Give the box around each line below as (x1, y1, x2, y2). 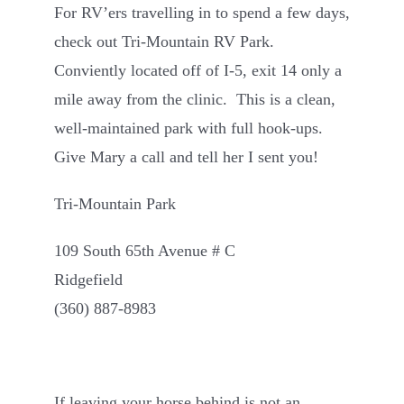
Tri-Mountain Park (54, 194, 176, 213)
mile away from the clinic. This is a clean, (54, 89, 335, 108)
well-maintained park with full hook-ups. (54, 118, 327, 137)
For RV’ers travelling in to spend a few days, (54, 3, 350, 22)
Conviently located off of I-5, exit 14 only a (54, 60, 342, 79)
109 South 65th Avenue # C (54, 241, 235, 260)
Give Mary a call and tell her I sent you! (54, 147, 318, 166)
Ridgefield (54, 270, 123, 289)
